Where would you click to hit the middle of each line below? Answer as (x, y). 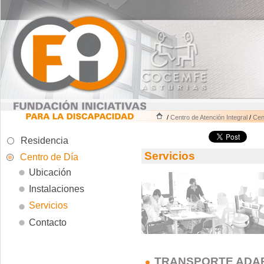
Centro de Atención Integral (209, 117)
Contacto (47, 222)
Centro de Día (49, 157)
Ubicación (50, 172)
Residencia (45, 140)
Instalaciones (56, 189)
